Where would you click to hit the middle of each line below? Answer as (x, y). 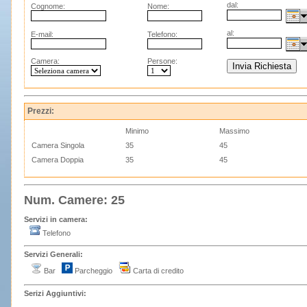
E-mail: (42, 34)
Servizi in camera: (56, 219)
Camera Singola (58, 145)
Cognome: (48, 6)
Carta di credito (157, 271)
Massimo (234, 131)
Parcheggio (96, 271)
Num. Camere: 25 (74, 200)
